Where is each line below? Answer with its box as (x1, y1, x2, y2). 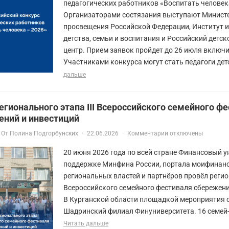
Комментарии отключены (127, 129, 203, 137)
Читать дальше (63, 219, 108, 227)
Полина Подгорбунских (10, 129, 78, 137)
